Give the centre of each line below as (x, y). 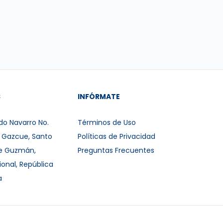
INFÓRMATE (99, 97)
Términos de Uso (107, 122)
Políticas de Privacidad (117, 136)
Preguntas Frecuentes (116, 150)
